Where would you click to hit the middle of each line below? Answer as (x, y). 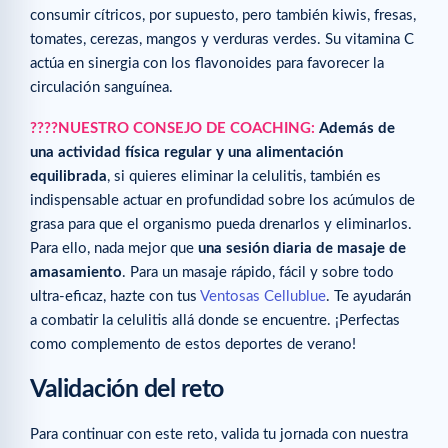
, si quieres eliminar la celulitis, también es (244, 177)
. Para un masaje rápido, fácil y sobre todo (258, 273)
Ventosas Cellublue (263, 297)
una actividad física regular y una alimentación (186, 153)
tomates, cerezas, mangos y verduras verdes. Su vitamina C (222, 39)
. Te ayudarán (368, 297)
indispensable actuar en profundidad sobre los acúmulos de (222, 201)
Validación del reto (127, 390)
